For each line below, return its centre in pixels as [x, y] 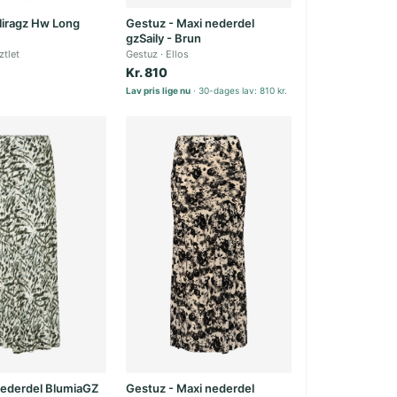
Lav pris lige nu [159, 90]
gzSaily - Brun [164, 38]
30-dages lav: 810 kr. [243, 90]
